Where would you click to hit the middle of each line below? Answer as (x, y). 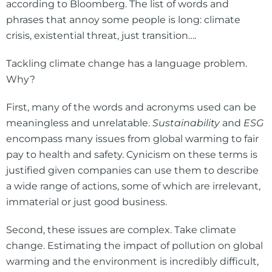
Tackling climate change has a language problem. (127, 64)
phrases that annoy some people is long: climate (123, 20)
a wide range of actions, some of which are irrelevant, (133, 186)
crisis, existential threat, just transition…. (101, 36)
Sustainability (186, 123)
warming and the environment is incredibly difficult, (132, 262)
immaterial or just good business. (87, 202)
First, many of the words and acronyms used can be (131, 107)
